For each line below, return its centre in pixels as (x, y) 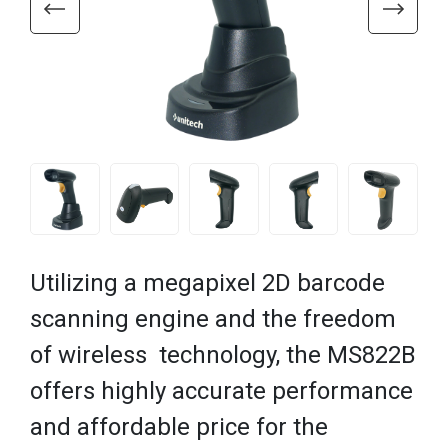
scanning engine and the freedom (213, 318)
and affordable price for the (179, 426)
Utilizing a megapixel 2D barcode (207, 282)
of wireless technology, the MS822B (223, 354)
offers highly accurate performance (221, 390)
